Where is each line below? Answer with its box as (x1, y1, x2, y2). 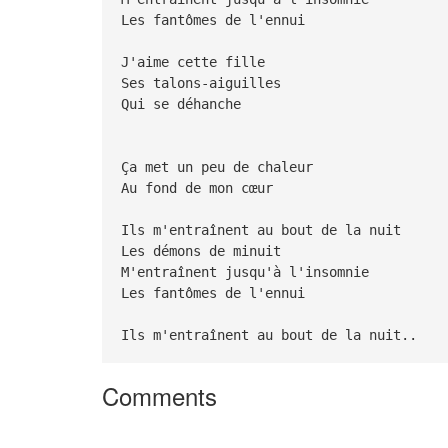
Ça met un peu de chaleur (120, 158, 321, 175)
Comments (102, 378, 217, 414)
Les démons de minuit (120, 242, 289, 259)
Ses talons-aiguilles (120, 74, 289, 91)
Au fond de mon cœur (120, 179, 281, 196)
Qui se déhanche (120, 95, 249, 112)
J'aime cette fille (120, 53, 273, 70)
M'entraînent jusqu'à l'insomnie (120, 263, 377, 280)
